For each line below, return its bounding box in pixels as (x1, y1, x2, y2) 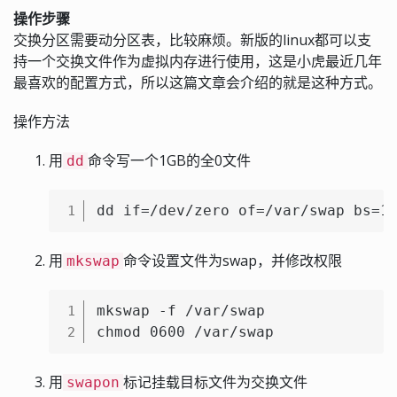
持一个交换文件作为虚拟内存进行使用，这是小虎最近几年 (13, 51, 382, 71)
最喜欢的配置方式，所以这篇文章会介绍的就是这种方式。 (13, 73, 382, 92)
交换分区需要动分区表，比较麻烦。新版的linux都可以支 (13, 30, 371, 50)
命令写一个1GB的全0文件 (88, 151, 251, 170)
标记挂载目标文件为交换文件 (123, 372, 307, 392)
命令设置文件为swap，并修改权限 (123, 251, 342, 270)
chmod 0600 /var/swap (97, 323, 274, 340)
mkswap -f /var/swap (97, 302, 265, 319)
